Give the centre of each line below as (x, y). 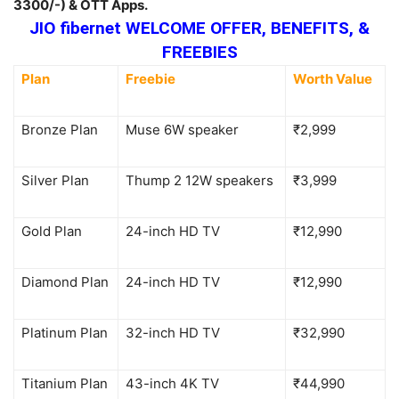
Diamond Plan (65, 281)
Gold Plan (52, 231)
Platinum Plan (65, 332)
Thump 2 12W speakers (199, 180)
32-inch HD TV (173, 332)
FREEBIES (199, 52)
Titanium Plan (65, 383)
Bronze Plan (60, 129)
